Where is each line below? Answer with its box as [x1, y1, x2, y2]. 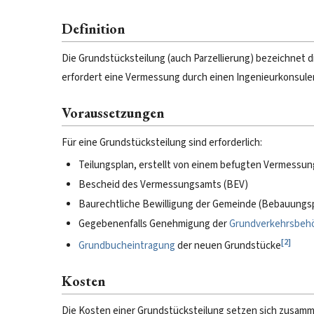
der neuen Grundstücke [175, 238, 281, 253]
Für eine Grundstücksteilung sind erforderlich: [62, 135, 262, 150]
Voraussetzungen [62, 104, 165, 122]
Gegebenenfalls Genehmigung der [78, 217, 229, 231]
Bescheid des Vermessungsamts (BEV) [78, 177, 248, 192]
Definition [62, 20, 125, 38]
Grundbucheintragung [78, 238, 175, 253]
